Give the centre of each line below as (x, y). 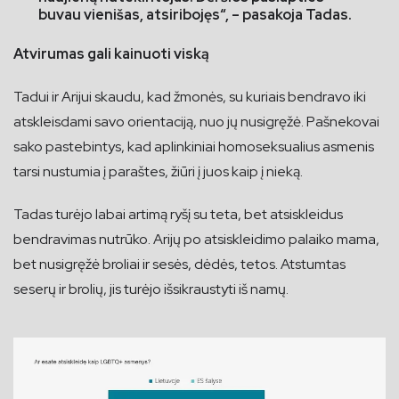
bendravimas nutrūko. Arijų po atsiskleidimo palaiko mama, (196, 239)
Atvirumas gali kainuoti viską (111, 53)
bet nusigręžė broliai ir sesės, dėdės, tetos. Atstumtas (179, 264)
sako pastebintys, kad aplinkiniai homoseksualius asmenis (194, 146)
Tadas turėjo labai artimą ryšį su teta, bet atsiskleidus (178, 214)
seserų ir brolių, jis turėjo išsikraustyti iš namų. (151, 289)
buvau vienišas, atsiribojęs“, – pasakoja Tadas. (195, 14)
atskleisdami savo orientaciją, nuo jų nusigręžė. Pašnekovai (196, 121)
